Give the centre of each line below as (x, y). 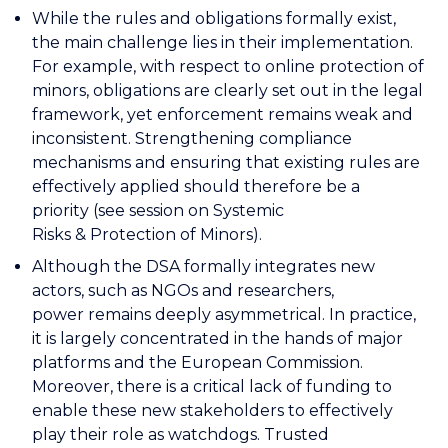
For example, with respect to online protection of (228, 66)
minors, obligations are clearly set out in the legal (227, 90)
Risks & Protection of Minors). (149, 234)
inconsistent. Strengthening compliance (192, 138)
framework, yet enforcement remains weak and (222, 114)
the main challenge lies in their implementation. (222, 42)
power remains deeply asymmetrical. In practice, (224, 314)
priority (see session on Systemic (158, 210)
